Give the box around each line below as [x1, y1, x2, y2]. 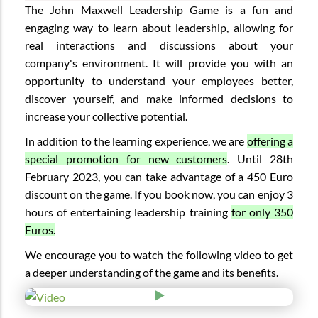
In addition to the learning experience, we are [25, 133, 247, 148]
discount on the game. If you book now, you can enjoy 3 [25, 187, 293, 201]
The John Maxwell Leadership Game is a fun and [25, 2, 293, 16]
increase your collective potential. [25, 109, 187, 123]
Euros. [25, 222, 55, 236]
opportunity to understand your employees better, [25, 73, 293, 87]
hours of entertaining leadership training [25, 204, 231, 219]
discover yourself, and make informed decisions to [25, 91, 293, 105]
